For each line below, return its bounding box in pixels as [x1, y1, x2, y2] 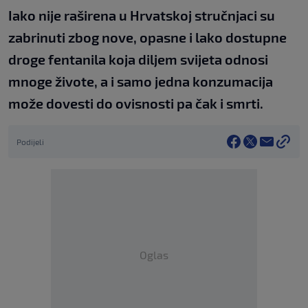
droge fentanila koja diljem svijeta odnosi [8, 51, 268, 68]
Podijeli [16, 137, 44, 147]
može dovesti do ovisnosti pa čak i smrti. [8, 95, 263, 112]
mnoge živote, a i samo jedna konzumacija [8, 73, 273, 90]
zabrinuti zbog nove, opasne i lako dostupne [8, 29, 287, 46]
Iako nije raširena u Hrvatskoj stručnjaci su [8, 7, 275, 24]
